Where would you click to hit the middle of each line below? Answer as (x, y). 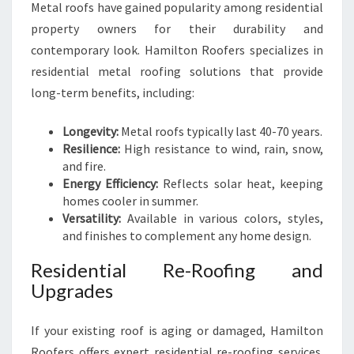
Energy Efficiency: (111, 183)
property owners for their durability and (177, 28)
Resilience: (91, 149)
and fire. (84, 166)
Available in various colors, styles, (222, 218)
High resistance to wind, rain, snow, (222, 149)
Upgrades (72, 290)
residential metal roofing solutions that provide (177, 71)
